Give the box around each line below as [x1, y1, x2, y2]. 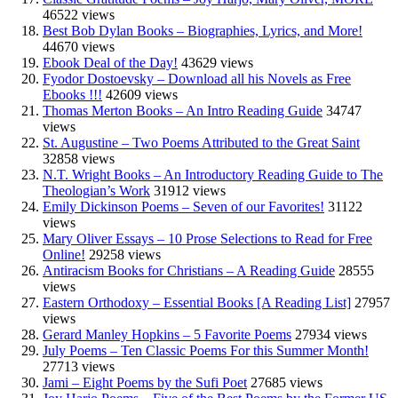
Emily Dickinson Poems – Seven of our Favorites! [43, 198, 324, 214]
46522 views [43, 6, 115, 22]
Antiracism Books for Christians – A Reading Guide [43, 262, 335, 278]
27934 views [295, 326, 367, 342]
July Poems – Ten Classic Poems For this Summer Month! [43, 342, 369, 358]
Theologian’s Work [43, 182, 150, 198]
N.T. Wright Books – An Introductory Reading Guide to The [43, 166, 383, 182]
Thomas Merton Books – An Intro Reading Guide [43, 102, 322, 118]
